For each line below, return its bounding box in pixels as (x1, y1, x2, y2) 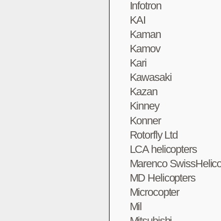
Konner (129, 114, 161, 127)
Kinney (129, 100, 159, 112)
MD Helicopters (129, 171, 195, 184)
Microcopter (129, 186, 180, 199)
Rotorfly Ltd (129, 128, 178, 141)
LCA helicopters (129, 143, 197, 155)
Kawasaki (129, 71, 172, 84)
